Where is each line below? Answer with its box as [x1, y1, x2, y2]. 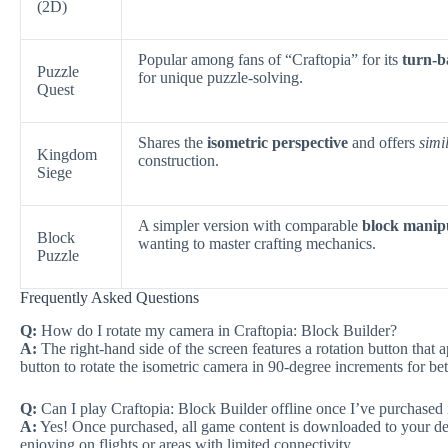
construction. [138, 151, 219, 169]
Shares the [138, 133, 207, 151]
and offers [348, 133, 419, 151]
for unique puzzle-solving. [138, 68, 303, 86]
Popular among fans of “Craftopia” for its [138, 50, 402, 68]
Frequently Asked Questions [20, 288, 199, 306]
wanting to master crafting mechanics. [138, 234, 376, 252]
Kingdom [37, 145, 97, 163]
